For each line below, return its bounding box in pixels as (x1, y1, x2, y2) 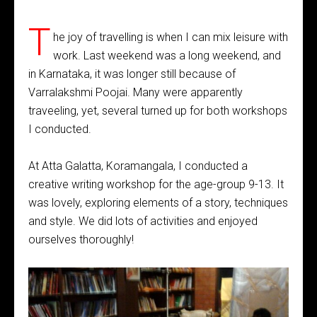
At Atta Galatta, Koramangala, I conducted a (28, 159, 248, 173)
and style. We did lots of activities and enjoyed (28, 214, 258, 228)
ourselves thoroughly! (28, 233, 134, 246)
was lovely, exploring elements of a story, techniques (28, 196, 288, 209)
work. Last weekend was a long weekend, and (52, 49, 281, 62)
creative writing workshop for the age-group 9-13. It (28, 178, 284, 191)
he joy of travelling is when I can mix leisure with (52, 30, 288, 44)
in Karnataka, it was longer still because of (28, 67, 236, 81)
